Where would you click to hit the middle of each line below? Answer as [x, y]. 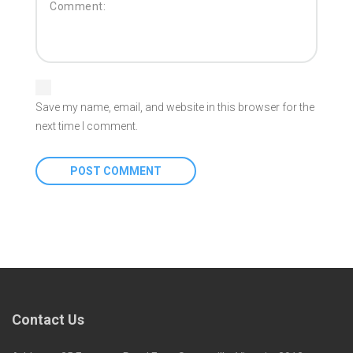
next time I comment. [87, 126]
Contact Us [48, 320]
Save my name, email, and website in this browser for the [175, 107]
